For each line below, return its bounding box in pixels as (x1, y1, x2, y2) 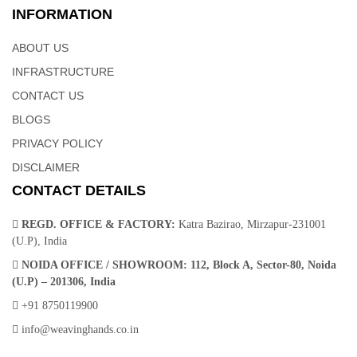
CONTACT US (12, 89, 84, 103)
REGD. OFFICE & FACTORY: (22, 218, 175, 231)
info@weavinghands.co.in (22, 324, 139, 336)
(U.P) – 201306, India (12, 276, 116, 288)
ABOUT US (12, 41, 69, 55)
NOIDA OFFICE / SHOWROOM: (22, 259, 187, 272)
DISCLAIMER (12, 161, 80, 175)
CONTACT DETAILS (12, 182, 146, 199)
